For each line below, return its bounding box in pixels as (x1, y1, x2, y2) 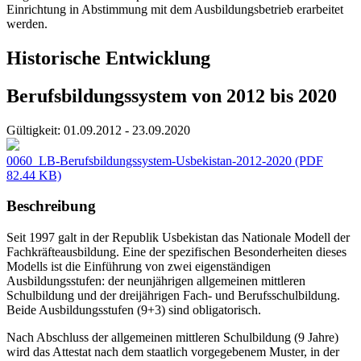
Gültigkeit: (6, 122, 60, 137)
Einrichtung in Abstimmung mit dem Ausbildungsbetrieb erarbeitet (6, 2, 343, 16)
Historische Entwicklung (6, 47, 210, 68)
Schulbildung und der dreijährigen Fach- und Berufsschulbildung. (6, 288, 340, 303)
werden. (6, 16, 54, 31)
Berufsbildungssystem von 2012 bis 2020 (6, 85, 337, 106)
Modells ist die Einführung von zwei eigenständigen (6, 259, 271, 274)
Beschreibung (6, 197, 96, 215)
